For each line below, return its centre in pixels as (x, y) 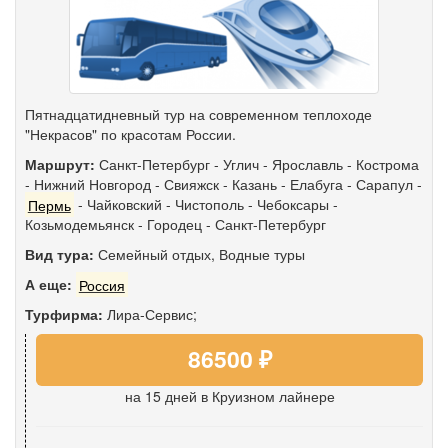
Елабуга (316, 184)
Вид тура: (59, 254)
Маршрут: (60, 164)
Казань (254, 184)
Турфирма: (64, 314)
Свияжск (191, 184)
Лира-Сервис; (150, 314)
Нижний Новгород (92, 184)
